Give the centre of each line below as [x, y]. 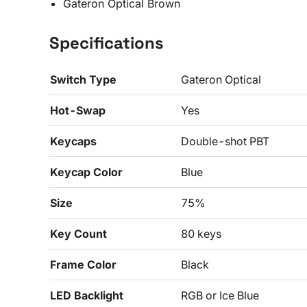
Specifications [107, 43]
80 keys [201, 234]
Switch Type [83, 79]
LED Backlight [87, 295]
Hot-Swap [78, 110]
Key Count [78, 234]
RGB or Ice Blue [220, 295]
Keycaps [73, 141]
